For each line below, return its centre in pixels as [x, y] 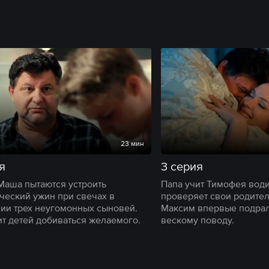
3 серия [182, 166]
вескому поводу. [198, 220]
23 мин [132, 144]
